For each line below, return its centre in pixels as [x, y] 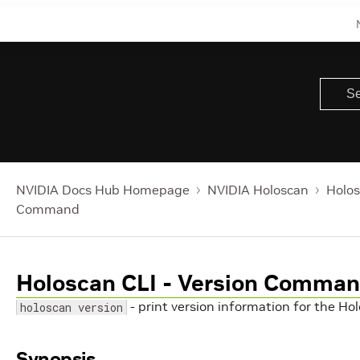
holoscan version [72, 307]
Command [48, 209]
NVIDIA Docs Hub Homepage [103, 190]
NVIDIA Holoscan [258, 190]
